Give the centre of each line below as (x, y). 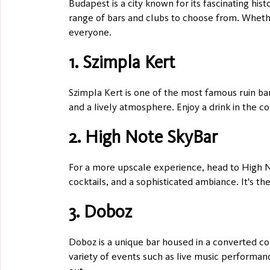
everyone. (90, 32)
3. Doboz (100, 212)
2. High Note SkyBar (143, 137)
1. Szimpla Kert (122, 62)
